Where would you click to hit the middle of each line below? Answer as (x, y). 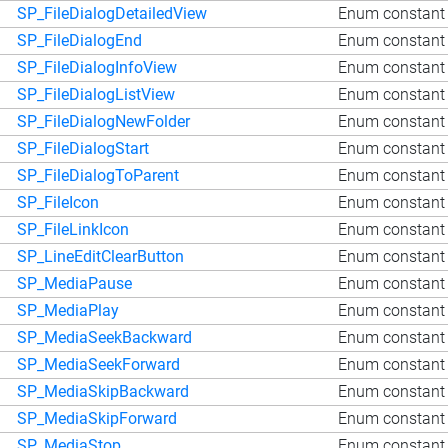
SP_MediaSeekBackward (104, 337)
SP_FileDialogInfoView (97, 67)
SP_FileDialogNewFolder (103, 121)
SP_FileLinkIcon (73, 229)
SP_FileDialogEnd (79, 40)
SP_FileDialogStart (83, 148)
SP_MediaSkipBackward (103, 391)
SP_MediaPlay (68, 310)
